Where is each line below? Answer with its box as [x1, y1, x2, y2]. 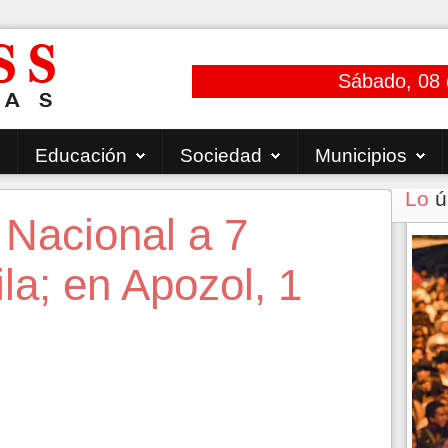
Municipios [315, 145, 407, 166]
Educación [35, 145, 127, 166]
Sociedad [180, 145, 262, 166]
